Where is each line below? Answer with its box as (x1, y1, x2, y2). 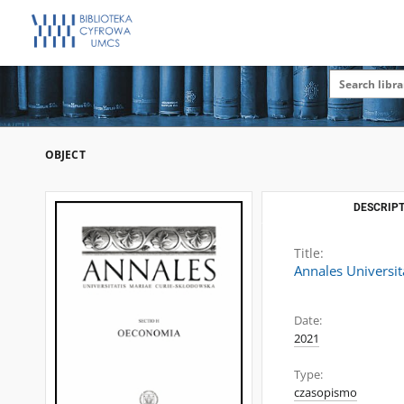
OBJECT (45, 147, 86, 162)
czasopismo (294, 385, 357, 400)
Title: (294, 244, 324, 262)
